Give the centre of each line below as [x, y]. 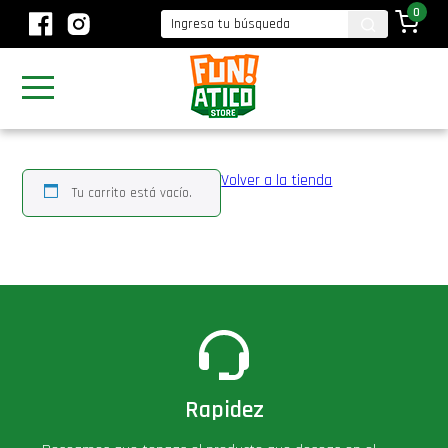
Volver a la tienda [277, 180]
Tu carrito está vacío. [132, 193]
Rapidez [224, 410]
